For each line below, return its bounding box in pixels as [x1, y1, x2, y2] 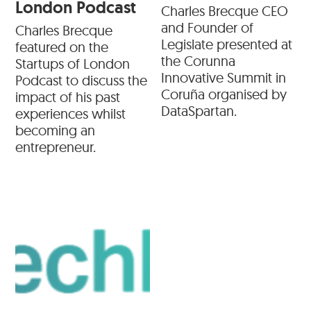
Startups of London [15, 55, 131, 73]
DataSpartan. [161, 102, 237, 120]
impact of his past [15, 88, 121, 106]
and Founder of [161, 19, 253, 37]
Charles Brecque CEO [161, 2, 288, 20]
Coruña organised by [161, 85, 287, 103]
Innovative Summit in [161, 69, 286, 87]
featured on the [15, 38, 109, 56]
